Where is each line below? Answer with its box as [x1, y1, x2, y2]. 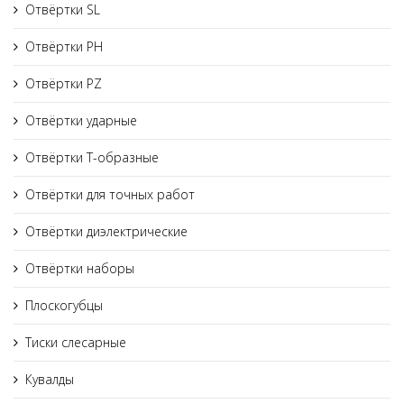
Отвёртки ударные [25, 112, 137, 129]
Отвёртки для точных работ [25, 186, 195, 203]
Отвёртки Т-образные [25, 149, 159, 166]
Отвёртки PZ [25, 75, 102, 92]
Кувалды [25, 371, 74, 388]
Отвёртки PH [25, 38, 103, 55]
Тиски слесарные [25, 334, 126, 351]
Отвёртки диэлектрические [25, 223, 188, 240]
